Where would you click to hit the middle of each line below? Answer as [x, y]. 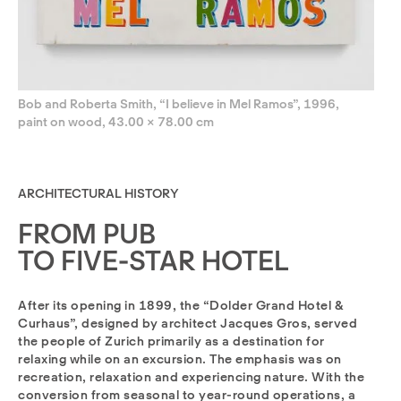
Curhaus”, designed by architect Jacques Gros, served [188, 324]
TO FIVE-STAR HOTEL [154, 261]
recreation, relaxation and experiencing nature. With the [191, 377]
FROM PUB [87, 234]
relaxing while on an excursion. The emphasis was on [180, 359]
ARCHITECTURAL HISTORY [98, 194]
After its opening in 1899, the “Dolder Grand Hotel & [181, 306]
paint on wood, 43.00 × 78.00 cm [116, 122]
